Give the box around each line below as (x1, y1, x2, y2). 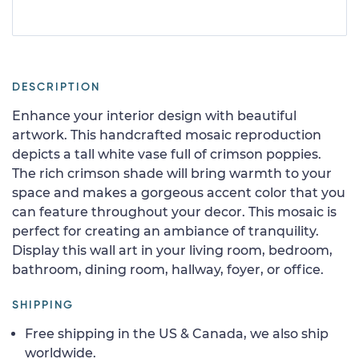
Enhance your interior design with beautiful (12, 107, 296, 123)
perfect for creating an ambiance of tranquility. (12, 223, 319, 239)
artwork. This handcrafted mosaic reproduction (12, 127, 321, 143)
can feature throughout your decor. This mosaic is (12, 204, 337, 220)
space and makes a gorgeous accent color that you (12, 184, 345, 200)
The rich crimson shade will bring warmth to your (12, 165, 332, 181)
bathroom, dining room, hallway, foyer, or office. (12, 261, 324, 277)
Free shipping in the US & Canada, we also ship (25, 325, 329, 341)
